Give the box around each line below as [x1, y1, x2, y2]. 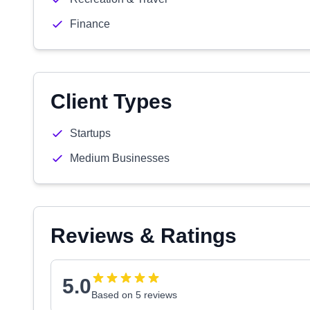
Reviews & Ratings [51, 224, 237, 247]
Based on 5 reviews [91, 289, 177, 300]
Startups [70, 127, 111, 139]
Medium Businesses [70, 152, 170, 164]
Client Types [51, 90, 172, 113]
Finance [70, 18, 110, 30]
